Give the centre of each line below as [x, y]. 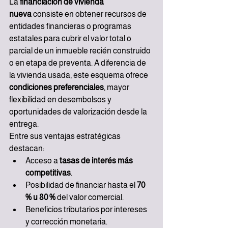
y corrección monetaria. [66, 222]
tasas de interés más [97, 161]
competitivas [48, 173]
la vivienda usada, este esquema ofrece [79, 75]
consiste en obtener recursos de [90, 14]
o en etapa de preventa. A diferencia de [78, 63]
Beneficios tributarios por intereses [87, 210]
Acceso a [42, 161]
